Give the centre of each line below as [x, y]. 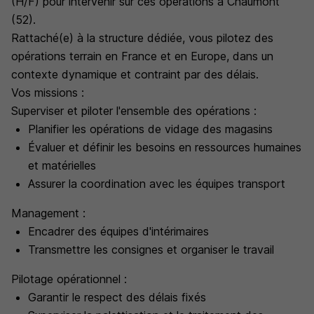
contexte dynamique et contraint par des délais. [135, 74]
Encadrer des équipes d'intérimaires [118, 231]
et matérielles [62, 165]
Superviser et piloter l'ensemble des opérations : [134, 111]
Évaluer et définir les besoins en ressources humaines [165, 147]
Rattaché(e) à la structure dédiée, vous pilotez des [142, 38]
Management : [48, 213]
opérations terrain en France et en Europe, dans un [142, 56]
